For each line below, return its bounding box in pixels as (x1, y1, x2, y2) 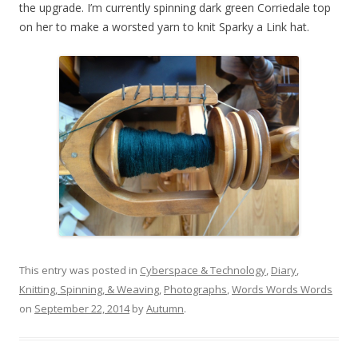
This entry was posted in (19, 263, 140, 277)
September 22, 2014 (34, 301, 129, 316)
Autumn (146, 301, 184, 316)
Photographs (164, 282, 227, 296)
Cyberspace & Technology (140, 263, 266, 277)
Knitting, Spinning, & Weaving (19, 282, 159, 296)
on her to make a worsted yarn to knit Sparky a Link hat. (19, 19, 309, 34)
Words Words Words (232, 282, 332, 296)
